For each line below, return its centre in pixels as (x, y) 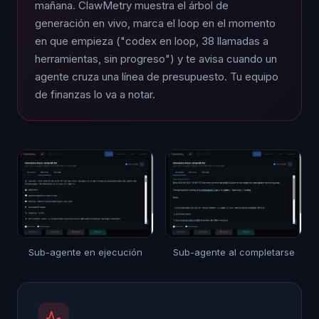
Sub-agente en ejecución (85, 252)
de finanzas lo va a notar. (95, 94)
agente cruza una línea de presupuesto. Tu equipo (157, 76)
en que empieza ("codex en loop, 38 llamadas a (152, 41)
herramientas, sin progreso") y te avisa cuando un (156, 58)
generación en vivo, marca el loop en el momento (155, 23)
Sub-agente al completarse (234, 252)
